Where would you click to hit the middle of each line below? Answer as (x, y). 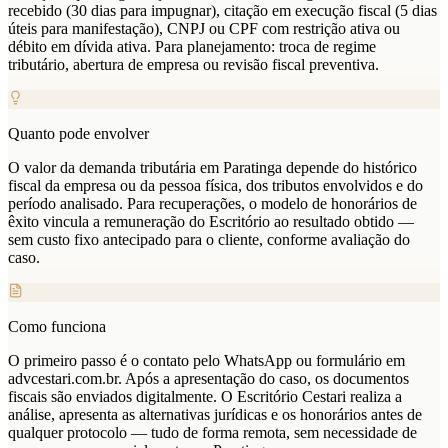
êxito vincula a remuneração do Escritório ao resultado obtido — (211, 222)
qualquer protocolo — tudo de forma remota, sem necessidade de (212, 433)
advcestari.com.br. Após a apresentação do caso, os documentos (208, 379)
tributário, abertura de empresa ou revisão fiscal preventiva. (193, 65)
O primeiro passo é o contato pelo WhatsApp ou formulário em (206, 361)
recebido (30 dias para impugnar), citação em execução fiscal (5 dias (222, 11)
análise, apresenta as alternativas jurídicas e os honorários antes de (215, 415)
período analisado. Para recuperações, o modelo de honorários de (212, 204)
